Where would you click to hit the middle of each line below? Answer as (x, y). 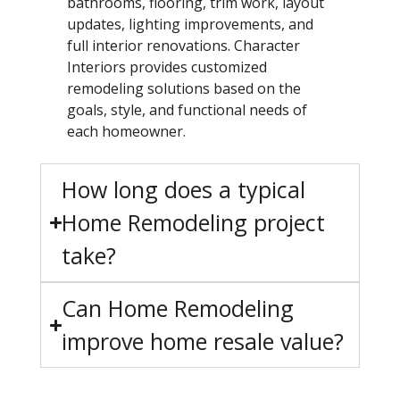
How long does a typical (183, 190)
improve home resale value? (202, 342)
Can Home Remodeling (177, 308)
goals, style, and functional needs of (187, 109)
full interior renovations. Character (183, 45)
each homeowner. (126, 131)
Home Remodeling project (193, 223)
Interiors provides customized (167, 67)
